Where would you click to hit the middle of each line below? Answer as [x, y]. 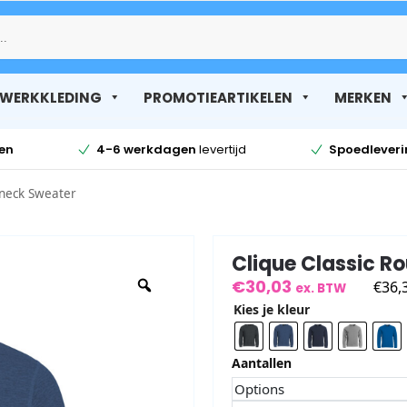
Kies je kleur [272, 309]
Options [259, 388]
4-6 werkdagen [146, 149]
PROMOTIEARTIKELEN [218, 97]
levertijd [221, 149]
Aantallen [262, 362]
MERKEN [362, 97]
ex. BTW [321, 289]
